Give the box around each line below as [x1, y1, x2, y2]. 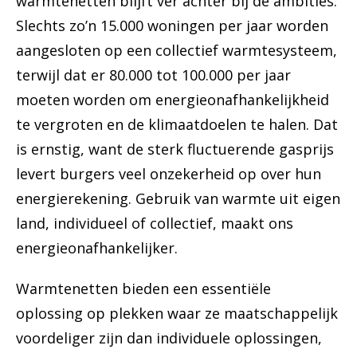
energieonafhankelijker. [16, 238, 178, 258]
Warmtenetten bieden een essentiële [16, 279, 271, 299]
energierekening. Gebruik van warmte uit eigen [16, 189, 340, 209]
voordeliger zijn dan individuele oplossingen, [16, 328, 322, 348]
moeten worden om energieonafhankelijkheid [16, 90, 329, 110]
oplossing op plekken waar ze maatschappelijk [16, 304, 338, 324]
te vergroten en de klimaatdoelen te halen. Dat [16, 115, 338, 135]
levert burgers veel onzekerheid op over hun [16, 164, 321, 184]
